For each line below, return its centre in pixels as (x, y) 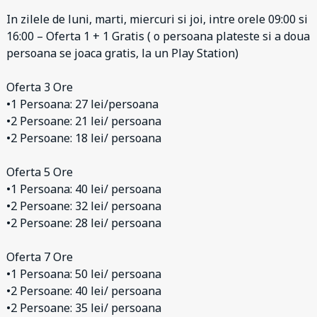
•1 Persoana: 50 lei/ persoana (84, 274)
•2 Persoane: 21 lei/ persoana (84, 121)
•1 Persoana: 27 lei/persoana (82, 104)
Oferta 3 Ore (40, 87)
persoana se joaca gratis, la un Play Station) (122, 53)
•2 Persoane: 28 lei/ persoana (84, 223)
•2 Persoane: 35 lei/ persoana (84, 308)
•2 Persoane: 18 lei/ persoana (84, 138)
